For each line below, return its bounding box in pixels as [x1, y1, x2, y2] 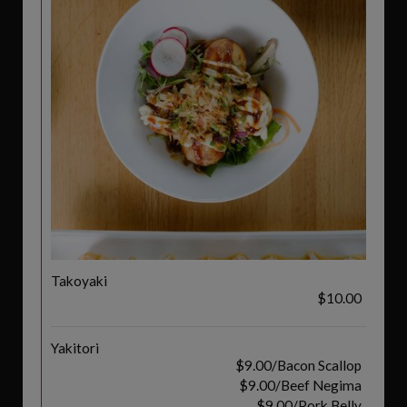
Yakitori [51, 340, 99, 356]
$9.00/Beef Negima [239, 377, 362, 393]
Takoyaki [51, 273, 107, 289]
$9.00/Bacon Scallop [235, 357, 362, 373]
